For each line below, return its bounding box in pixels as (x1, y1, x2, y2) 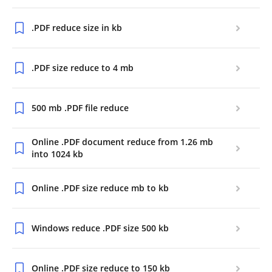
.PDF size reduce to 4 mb (32, 62, 134, 73)
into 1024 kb (32, 148, 83, 160)
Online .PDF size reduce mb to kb (32, 182, 169, 194)
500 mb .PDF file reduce (32, 102, 129, 114)
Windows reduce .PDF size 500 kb (32, 222, 169, 234)
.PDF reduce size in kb (32, 22, 122, 33)
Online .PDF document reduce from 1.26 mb (32, 136, 213, 148)
